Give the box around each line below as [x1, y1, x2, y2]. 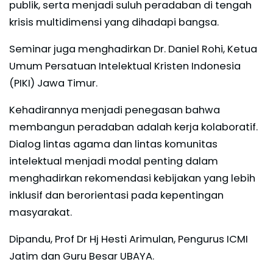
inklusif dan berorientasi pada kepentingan [9, 188, 224, 203]
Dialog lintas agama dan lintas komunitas [9, 137, 218, 152]
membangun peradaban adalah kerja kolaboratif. [9, 120, 258, 135]
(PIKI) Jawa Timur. [9, 76, 97, 91]
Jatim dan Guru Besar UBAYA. [9, 249, 157, 264]
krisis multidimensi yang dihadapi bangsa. [9, 15, 219, 30]
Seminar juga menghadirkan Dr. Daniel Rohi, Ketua [9, 42, 257, 57]
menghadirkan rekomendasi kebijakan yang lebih [9, 171, 255, 186]
